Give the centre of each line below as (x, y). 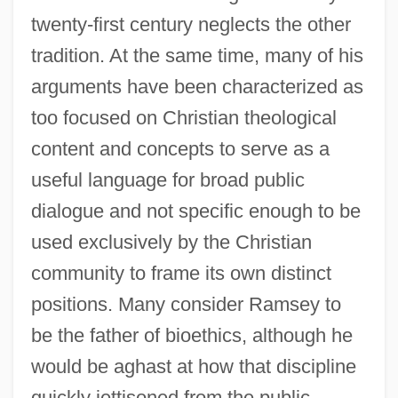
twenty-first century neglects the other (191, 24)
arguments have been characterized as (197, 86)
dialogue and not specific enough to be (195, 211)
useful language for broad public (167, 179)
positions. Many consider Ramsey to (186, 304)
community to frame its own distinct (181, 273)
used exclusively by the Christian (171, 242)
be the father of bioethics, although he (191, 335)
